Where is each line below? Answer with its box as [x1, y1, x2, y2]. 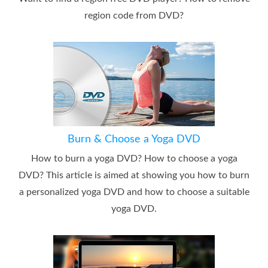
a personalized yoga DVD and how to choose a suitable [19, 187, 249, 197]
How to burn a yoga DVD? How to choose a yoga [31, 154, 237, 164]
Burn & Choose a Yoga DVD [68, 134, 200, 145]
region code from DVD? [84, 11, 184, 21]
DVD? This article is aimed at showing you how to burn [19, 170, 249, 181]
